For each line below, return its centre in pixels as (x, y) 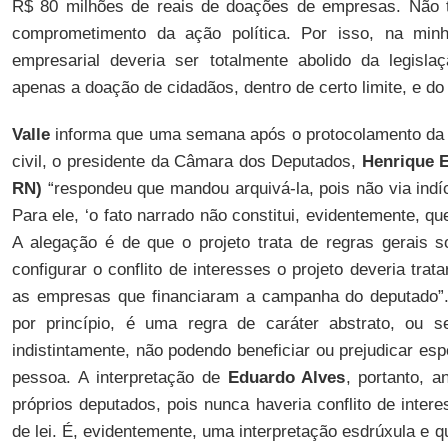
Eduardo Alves (286, 377)
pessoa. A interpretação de (119, 377)
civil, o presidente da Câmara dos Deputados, (186, 161)
